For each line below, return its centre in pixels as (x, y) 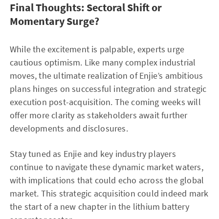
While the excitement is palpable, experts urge (97, 49)
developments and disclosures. (69, 128)
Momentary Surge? (55, 21)
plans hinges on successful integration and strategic (108, 89)
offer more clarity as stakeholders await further (99, 115)
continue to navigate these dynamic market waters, (107, 167)
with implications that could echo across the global (107, 180)
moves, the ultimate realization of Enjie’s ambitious (107, 76)
